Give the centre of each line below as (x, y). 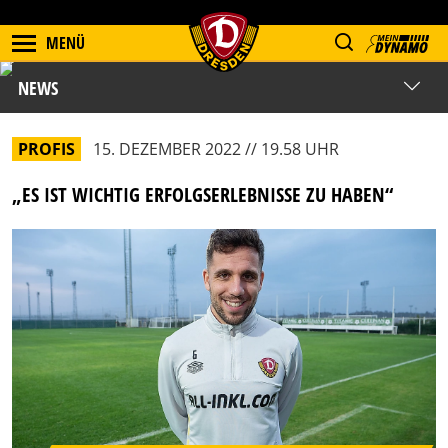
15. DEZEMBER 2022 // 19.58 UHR (216, 149)
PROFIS (46, 149)
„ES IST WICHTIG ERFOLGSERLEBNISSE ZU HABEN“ (202, 194)
